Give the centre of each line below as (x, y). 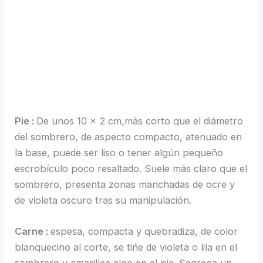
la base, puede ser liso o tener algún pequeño (119, 153)
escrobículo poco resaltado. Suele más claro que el (131, 169)
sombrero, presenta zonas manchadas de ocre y (125, 185)
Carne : (33, 232)
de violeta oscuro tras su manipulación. (103, 200)
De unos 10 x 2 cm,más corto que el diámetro (140, 121)
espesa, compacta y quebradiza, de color (144, 232)
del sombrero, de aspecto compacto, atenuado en (129, 137)
